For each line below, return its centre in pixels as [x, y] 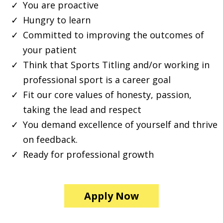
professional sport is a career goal [97, 80]
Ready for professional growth [88, 155]
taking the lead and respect [82, 110]
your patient [50, 50]
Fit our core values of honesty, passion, [107, 95]
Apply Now [111, 196]
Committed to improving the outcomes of [113, 35]
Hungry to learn [57, 20]
